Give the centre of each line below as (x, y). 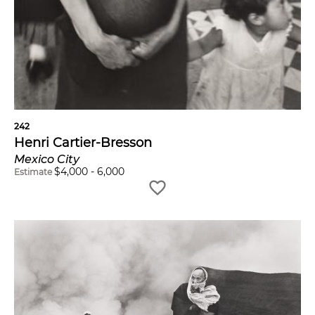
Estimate (33, 172)
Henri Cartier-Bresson (83, 143)
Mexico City (47, 160)
